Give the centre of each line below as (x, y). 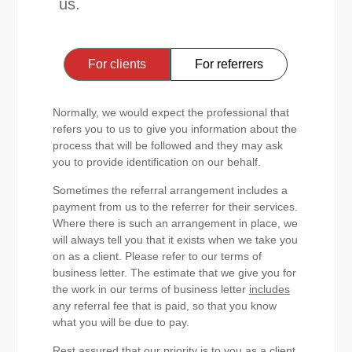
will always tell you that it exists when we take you (175, 239)
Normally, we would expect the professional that (170, 112)
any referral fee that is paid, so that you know (164, 305)
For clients (117, 64)
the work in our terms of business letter (150, 289)
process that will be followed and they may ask (167, 145)
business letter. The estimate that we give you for (174, 272)
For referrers (229, 64)
